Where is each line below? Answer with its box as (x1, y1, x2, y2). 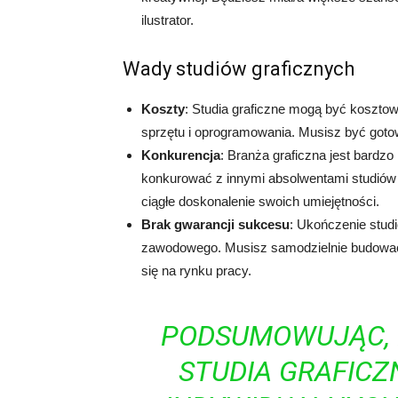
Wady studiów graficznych (123, 58, 354, 80)
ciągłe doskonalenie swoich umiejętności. (141, 194, 379, 209)
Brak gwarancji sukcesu (141, 217, 290, 232)
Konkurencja (141, 147, 220, 163)
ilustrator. (141, 12, 194, 28)
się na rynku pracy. (141, 263, 251, 278)
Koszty (141, 101, 185, 116)
